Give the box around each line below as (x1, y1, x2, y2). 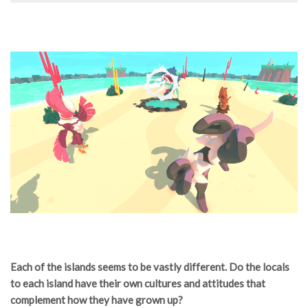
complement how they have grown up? (10, 294, 183, 307)
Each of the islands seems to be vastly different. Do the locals (10, 261, 289, 274)
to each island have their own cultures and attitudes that (10, 277, 265, 290)
